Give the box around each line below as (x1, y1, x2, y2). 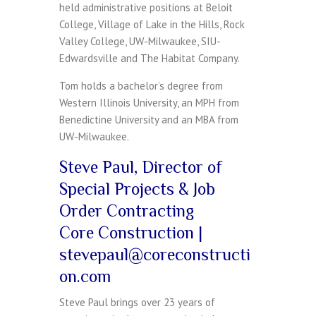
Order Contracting (59, 201, 194, 221)
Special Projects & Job (59, 179, 215, 199)
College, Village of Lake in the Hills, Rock (59, 18, 245, 32)
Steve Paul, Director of (59, 157, 222, 177)
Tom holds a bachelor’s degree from (59, 79, 223, 93)
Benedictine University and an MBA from (59, 113, 238, 127)
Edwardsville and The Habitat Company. (59, 51, 240, 66)
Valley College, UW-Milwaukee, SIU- (59, 35, 221, 49)
